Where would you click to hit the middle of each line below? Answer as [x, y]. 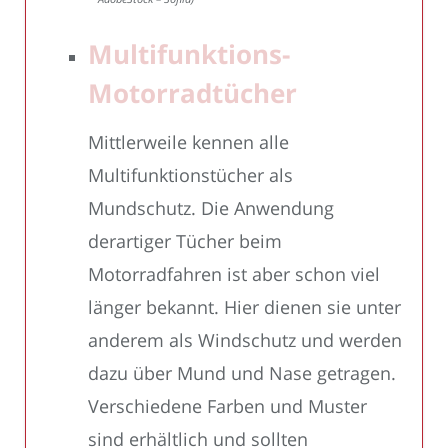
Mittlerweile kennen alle [188, 141]
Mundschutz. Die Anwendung [211, 207]
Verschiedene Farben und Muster [227, 405]
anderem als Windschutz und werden [245, 339]
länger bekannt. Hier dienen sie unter [244, 306]
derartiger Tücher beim [185, 240]
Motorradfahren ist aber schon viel [234, 273]
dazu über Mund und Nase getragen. [242, 372]
